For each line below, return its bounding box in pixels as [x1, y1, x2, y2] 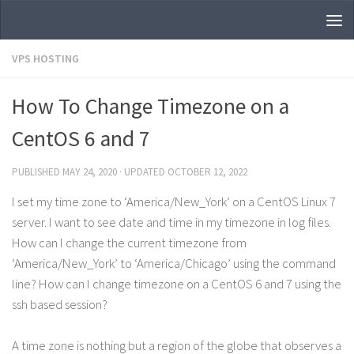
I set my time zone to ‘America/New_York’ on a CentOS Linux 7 [12, 194, 336, 210]
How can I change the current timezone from [12, 235, 247, 251]
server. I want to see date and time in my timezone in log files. [12, 214, 331, 231]
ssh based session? [12, 296, 107, 313]
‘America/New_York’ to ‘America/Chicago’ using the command [12, 255, 336, 272]
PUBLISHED [12, 165, 62, 179]
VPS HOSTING [12, 51, 79, 66]
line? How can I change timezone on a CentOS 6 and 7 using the [12, 276, 341, 292]
